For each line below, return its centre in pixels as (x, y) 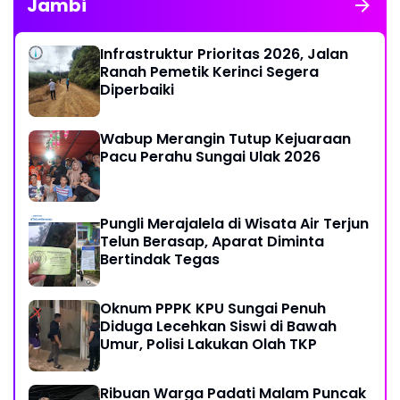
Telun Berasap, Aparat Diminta (212, 242)
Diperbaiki (137, 90)
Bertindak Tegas (160, 260)
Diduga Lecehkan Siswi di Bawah (218, 327)
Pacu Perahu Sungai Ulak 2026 (210, 157)
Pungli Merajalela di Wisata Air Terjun (234, 224)
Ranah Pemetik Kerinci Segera (209, 72)
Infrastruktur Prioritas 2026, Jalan (224, 54)
